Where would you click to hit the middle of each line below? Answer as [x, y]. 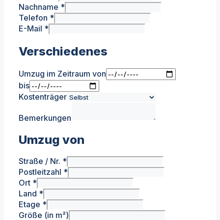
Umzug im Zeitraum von [62, 73]
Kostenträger [43, 96]
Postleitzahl [41, 172]
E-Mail [31, 28]
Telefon [34, 17]
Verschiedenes [63, 51]
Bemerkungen [45, 118]
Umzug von [52, 139]
